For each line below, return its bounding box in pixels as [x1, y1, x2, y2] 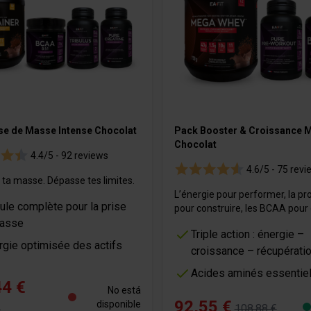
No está [107, 285, 141, 296]
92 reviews [59, 150, 108, 162]
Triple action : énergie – [190, 228, 304, 242]
